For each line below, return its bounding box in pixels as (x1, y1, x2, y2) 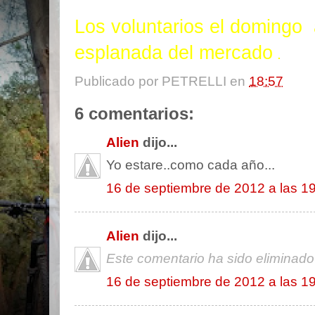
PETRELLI (162, 74, 226, 89)
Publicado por (75, 74, 162, 89)
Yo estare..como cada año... (106, 157, 275, 173)
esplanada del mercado (75, 42, 273, 64)
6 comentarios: (75, 105, 194, 123)
